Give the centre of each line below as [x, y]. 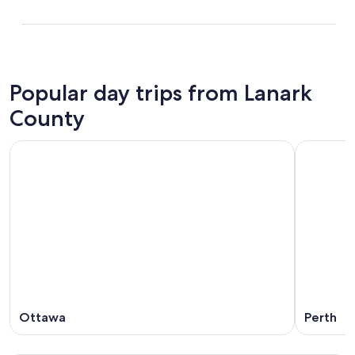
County [47, 118]
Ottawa [42, 317]
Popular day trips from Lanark [161, 92]
